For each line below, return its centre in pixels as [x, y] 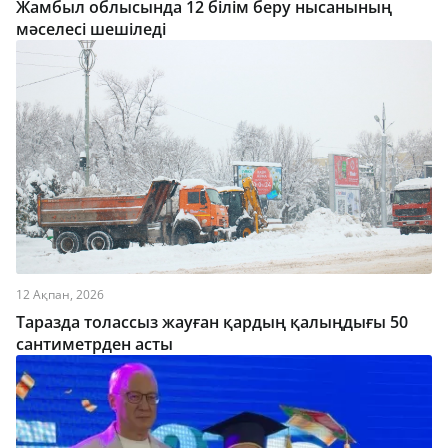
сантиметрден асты [94, 344]
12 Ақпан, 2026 [60, 294]
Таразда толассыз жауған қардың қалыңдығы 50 [212, 322]
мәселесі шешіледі [91, 29]
